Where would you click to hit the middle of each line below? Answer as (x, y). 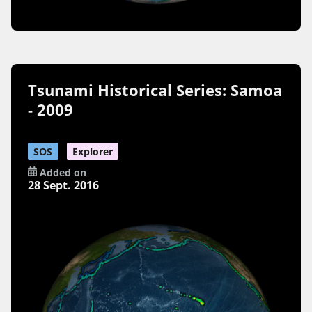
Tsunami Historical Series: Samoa (155, 90)
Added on (61, 172)
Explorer (92, 151)
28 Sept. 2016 (64, 185)
